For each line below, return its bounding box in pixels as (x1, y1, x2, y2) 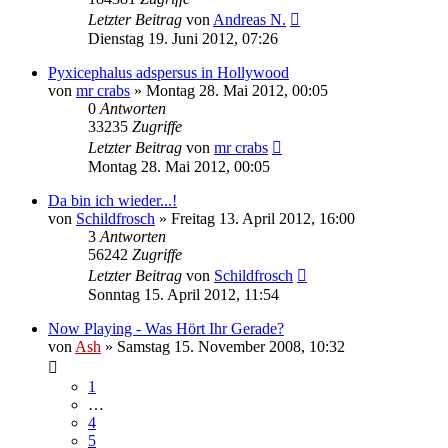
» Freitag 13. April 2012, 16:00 (155, 209, 355, 227)
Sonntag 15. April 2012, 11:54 (88, 285, 279, 303)
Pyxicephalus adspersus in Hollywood (48, 63, 289, 81)
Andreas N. (213, 10, 286, 28)
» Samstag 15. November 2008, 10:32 (101, 337, 345, 355)
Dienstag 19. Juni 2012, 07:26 (88, 29, 278, 47)
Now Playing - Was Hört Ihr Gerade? (48, 319, 284, 337)
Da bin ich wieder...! (48, 191, 177, 209)
